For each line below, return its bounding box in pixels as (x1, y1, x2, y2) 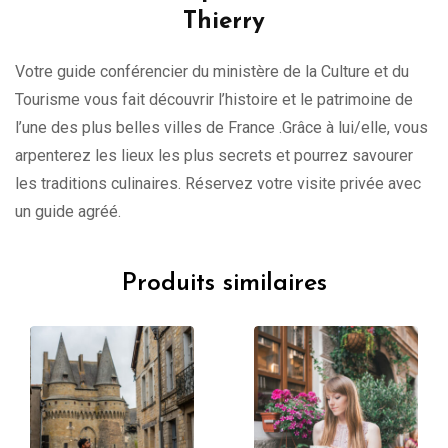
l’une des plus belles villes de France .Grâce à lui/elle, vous (15, 118, 428, 138)
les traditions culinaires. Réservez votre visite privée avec (15, 174, 421, 194)
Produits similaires (121, 271, 327, 297)
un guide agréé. (15, 202, 121, 222)
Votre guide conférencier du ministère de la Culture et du (15, 62, 409, 82)
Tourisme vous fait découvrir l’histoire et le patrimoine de (15, 90, 413, 110)
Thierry (183, 10, 265, 35)
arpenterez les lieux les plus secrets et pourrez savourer (15, 146, 413, 166)
